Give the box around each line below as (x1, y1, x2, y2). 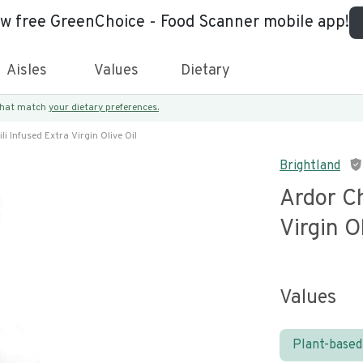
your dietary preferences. (49, 101, 159, 114)
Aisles (6, 62, 47, 80)
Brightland (280, 158, 340, 174)
